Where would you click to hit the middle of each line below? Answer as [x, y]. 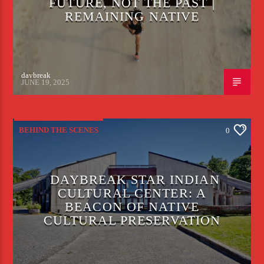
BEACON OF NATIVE [132, 206]
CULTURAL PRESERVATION [132, 220]
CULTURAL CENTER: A [132, 193]
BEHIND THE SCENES [59, 130]
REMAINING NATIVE [132, 16]
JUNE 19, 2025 [46, 82]
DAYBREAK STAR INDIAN [135, 179]
